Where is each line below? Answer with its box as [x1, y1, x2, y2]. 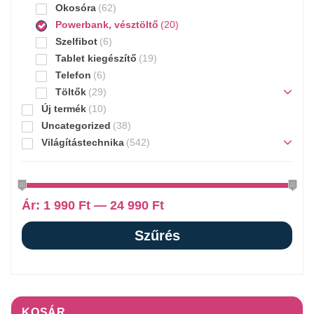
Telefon [55, 69, 91, 81]
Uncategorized [41, 119, 111, 131]
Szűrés [134, 227, 180, 243]
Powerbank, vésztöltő [55, 18, 158, 30]
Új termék [41, 102, 86, 114]
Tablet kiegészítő [55, 52, 137, 64]
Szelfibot [55, 35, 97, 47]
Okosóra [55, 1, 96, 13]
